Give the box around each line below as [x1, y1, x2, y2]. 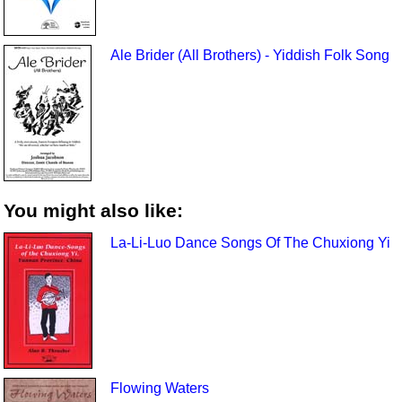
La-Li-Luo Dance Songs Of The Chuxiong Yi [109, 234, 390, 250]
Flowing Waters [109, 380, 209, 396]
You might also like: [4, 200, 184, 222]
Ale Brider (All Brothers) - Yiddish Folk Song [109, 47, 389, 63]
